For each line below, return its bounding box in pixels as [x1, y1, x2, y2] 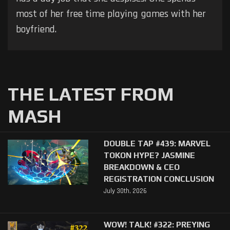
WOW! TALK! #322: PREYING [103, 219, 210, 229]
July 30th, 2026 [103, 186, 147, 195]
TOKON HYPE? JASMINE [103, 150, 195, 160]
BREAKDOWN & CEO [103, 162, 180, 171]
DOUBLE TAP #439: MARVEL [103, 138, 210, 148]
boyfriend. [16, 22, 56, 36]
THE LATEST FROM [8, 83, 174, 105]
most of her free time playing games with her [16, 7, 206, 21]
